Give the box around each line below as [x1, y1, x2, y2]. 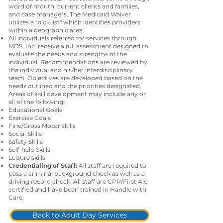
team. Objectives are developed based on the [8, 74, 143, 82]
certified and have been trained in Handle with [8, 186, 146, 193]
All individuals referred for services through [8, 34, 136, 42]
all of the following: [8, 98, 65, 106]
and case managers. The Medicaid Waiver [8, 10, 131, 18]
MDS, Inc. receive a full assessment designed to [8, 42, 148, 50]
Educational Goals [8, 106, 62, 113]
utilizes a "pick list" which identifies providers [8, 18, 140, 26]
